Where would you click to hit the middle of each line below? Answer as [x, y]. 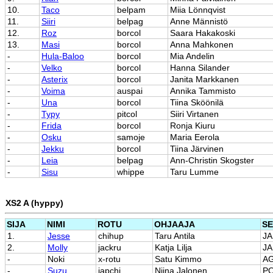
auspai [130, 91]
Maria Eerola [195, 137]
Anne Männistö [199, 22]
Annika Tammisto [203, 91]
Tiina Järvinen [197, 149]
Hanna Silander [200, 68]
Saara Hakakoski [203, 33]
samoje [131, 137]
